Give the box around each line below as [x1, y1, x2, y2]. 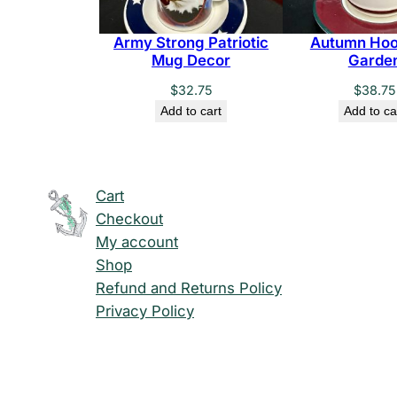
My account [96, 232, 178, 251]
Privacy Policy [96, 301, 194, 320]
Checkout [96, 209, 163, 228]
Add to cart [160, 103, 222, 118]
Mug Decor [152, 51, 231, 69]
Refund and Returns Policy [96, 278, 282, 297]
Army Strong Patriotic [113, 33, 269, 51]
